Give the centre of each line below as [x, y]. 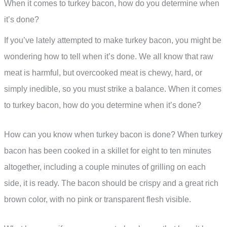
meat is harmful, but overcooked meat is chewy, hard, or [103, 73]
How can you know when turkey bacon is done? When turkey [113, 134]
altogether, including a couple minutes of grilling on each [105, 167]
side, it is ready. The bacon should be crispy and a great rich [111, 183]
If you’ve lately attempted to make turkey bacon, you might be [113, 41]
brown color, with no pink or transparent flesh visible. [98, 199]
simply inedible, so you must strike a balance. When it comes [113, 89]
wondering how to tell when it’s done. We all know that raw [109, 57]
